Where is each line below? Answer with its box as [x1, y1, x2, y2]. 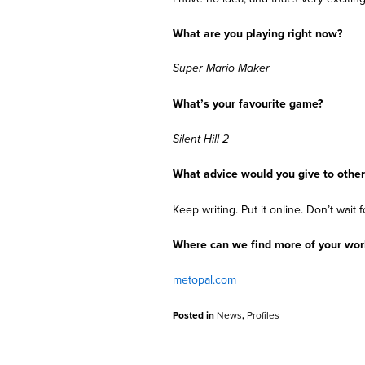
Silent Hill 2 [173, 131, 229, 146]
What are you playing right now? [173, 27, 342, 42]
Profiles [247, 309, 279, 321]
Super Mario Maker [173, 61, 270, 76]
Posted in [173, 309, 217, 321]
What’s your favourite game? [173, 96, 323, 111]
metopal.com [173, 273, 236, 288]
